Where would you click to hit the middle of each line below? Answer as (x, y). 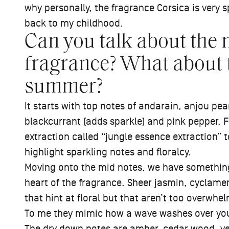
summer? (64, 87)
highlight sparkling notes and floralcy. (108, 152)
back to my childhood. (74, 24)
